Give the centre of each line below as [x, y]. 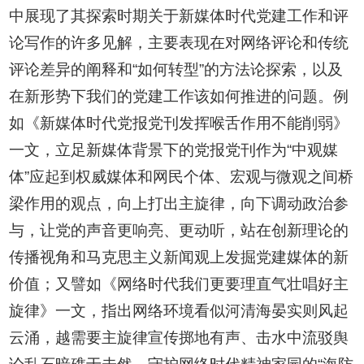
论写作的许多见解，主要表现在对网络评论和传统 [179, 43]
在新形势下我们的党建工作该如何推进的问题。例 [179, 97]
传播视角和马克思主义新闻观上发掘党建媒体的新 [179, 258]
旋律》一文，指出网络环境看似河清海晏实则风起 [179, 311]
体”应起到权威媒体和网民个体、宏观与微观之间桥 [182, 177]
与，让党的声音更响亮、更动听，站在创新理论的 [179, 231]
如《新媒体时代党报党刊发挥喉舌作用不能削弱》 [179, 123]
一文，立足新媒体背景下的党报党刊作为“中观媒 [174, 150]
